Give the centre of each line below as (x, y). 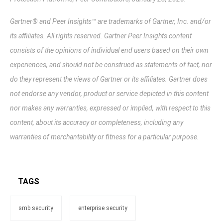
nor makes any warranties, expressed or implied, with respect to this (110, 108)
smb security (36, 208)
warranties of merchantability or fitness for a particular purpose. (105, 137)
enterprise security (103, 208)
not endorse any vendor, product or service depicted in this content (109, 93)
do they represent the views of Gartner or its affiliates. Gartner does (109, 79)
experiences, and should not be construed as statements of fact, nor (111, 64)
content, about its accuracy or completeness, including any (97, 122)
